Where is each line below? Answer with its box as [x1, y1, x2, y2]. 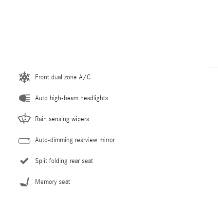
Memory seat [35, 178, 70, 186]
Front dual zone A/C [35, 73, 91, 81]
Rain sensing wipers [35, 115, 89, 123]
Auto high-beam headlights [35, 94, 108, 102]
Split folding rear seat [35, 157, 93, 165]
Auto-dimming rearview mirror [35, 136, 115, 144]
